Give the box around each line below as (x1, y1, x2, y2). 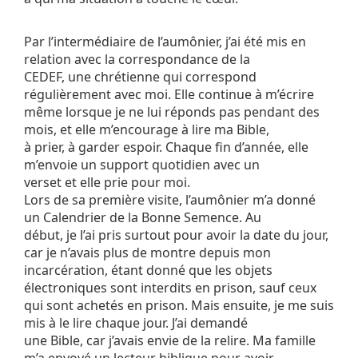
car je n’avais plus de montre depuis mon (24, 244, 271, 262)
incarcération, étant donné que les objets (24, 261, 272, 280)
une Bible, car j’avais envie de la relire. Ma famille (24, 332, 316, 350)
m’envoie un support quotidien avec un (24, 156, 260, 174)
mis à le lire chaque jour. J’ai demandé (24, 314, 248, 332)
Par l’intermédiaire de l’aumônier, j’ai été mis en (24, 33, 306, 51)
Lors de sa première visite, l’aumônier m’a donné (24, 191, 316, 209)
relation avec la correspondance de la (24, 50, 250, 69)
